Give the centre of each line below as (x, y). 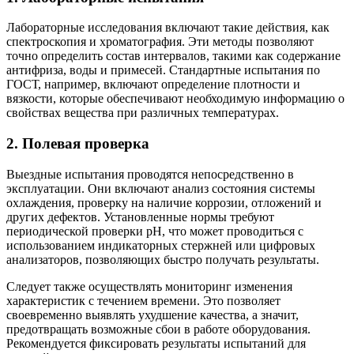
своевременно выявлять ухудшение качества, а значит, (153, 314)
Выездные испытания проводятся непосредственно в (150, 174)
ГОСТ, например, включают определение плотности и (153, 85)
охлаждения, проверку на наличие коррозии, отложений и (164, 202)
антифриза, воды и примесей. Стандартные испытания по (163, 70)
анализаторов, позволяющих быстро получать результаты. (163, 259)
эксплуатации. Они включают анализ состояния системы (161, 188)
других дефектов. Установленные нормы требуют (140, 217)
